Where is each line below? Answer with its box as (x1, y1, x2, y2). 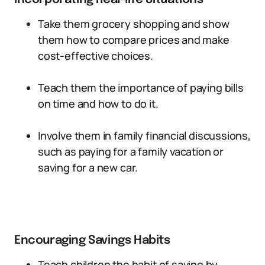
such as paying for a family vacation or (38, 144, 224, 159)
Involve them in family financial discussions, (38, 128, 251, 143)
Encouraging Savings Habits (14, 234, 170, 247)
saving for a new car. (38, 160, 138, 174)
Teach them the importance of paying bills (38, 80, 244, 95)
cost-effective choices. (38, 49, 153, 63)
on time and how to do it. (38, 96, 159, 111)
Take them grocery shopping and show (38, 17, 230, 31)
